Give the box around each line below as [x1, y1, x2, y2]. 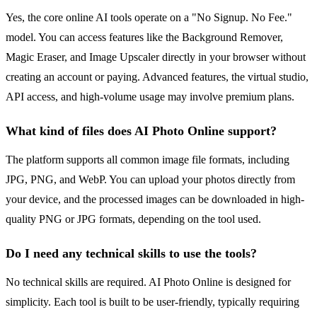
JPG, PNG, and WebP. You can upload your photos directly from [6, 173, 295, 186]
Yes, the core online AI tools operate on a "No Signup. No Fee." [6, 11, 292, 24]
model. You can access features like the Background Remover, [6, 31, 283, 44]
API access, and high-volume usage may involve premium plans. [6, 91, 294, 103]
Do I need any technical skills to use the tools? [6, 246, 257, 261]
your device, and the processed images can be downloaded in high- [6, 193, 304, 206]
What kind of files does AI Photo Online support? [6, 124, 277, 139]
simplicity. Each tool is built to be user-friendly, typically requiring [6, 296, 299, 309]
